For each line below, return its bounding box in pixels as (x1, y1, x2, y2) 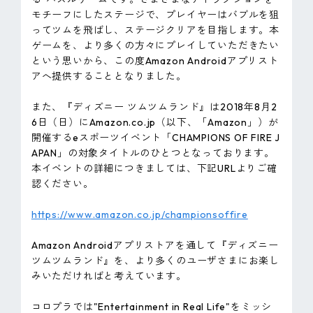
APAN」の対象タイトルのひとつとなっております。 (31, 147, 275, 160)
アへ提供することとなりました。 (31, 70, 187, 83)
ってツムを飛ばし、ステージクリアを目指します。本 (31, 24, 280, 37)
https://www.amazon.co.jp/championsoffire (31, 208, 248, 221)
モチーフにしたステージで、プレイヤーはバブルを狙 (31, 8, 280, 22)
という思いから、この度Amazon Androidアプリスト (31, 54, 279, 68)
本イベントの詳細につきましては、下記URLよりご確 (31, 162, 277, 175)
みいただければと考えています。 (31, 270, 187, 283)
